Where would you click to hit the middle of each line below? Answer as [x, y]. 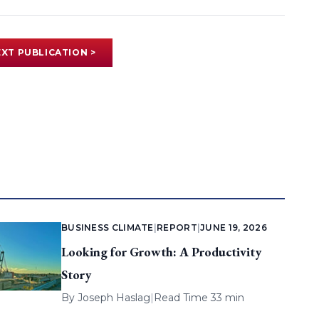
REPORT [177, 228]
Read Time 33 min [199, 298]
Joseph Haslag [114, 298]
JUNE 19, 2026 [234, 228]
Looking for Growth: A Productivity [161, 252]
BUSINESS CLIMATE [107, 228]
